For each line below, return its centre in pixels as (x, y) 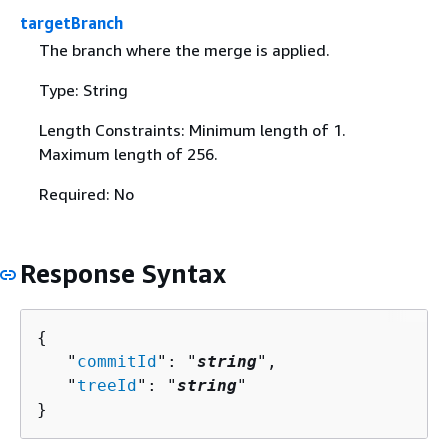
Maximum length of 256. (128, 154)
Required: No (86, 194)
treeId (107, 385)
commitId (117, 361)
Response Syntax (123, 274)
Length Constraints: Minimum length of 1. (192, 130)
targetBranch (71, 23)
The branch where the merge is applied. (184, 50)
